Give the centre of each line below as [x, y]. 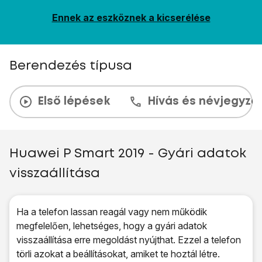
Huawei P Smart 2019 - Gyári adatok [128, 154]
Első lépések [74, 101]
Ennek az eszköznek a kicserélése [131, 18]
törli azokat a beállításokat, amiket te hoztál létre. [118, 254]
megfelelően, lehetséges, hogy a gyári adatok [112, 226]
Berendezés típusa [71, 66]
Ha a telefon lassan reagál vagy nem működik [112, 212]
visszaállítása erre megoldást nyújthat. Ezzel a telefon [129, 240]
